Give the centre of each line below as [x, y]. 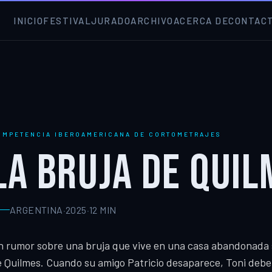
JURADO [111, 21]
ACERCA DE [201, 21]
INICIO [29, 21]
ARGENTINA [36, 209]
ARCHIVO [152, 21]
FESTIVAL [67, 21]
